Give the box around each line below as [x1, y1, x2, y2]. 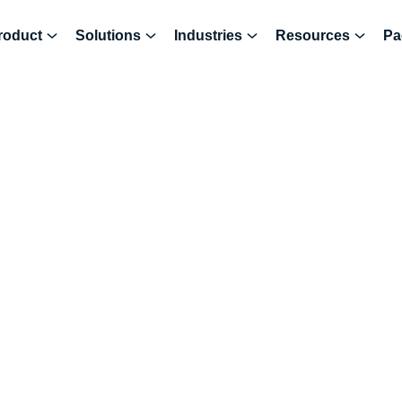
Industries [174, 27, 242, 43]
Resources [275, 27, 350, 43]
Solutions [75, 27, 141, 43]
